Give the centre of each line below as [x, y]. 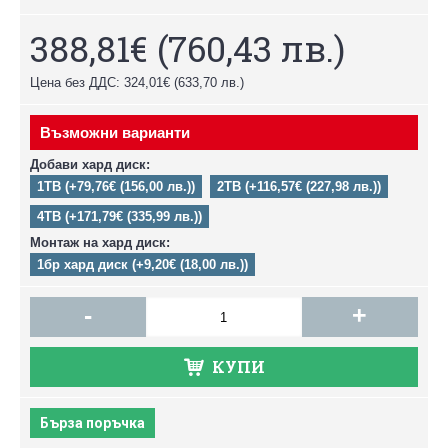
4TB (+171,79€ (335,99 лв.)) [119, 216]
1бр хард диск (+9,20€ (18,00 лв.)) [142, 264]
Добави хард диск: [90, 164]
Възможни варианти [115, 132]
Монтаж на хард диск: [100, 242]
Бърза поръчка [92, 423]
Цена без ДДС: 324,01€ [100, 82]
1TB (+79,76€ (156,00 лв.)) [116, 186]
